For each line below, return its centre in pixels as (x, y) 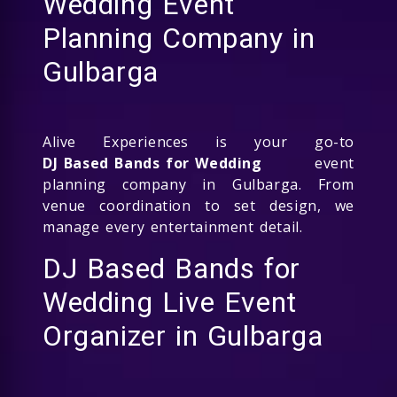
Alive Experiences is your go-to (198, 141)
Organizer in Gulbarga (183, 335)
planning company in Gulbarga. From (198, 184)
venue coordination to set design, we (198, 205)
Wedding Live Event (170, 302)
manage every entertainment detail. (173, 226)
